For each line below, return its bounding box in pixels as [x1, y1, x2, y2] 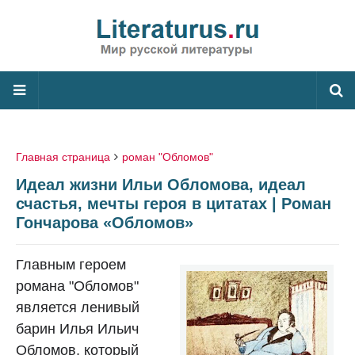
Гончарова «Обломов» [16, 214, 193, 231]
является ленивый [16, 300, 139, 315]
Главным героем [16, 257, 126, 273]
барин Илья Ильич [16, 321, 139, 337]
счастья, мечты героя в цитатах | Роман [16, 195, 331, 212]
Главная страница [16, 151, 110, 163]
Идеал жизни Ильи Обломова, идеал [16, 176, 306, 193]
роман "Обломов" [122, 151, 213, 163]
